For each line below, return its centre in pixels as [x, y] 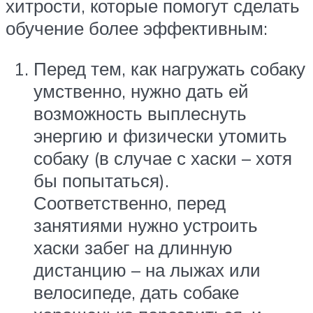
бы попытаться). [101, 180]
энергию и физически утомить [160, 135]
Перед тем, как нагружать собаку [169, 68]
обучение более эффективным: [137, 28]
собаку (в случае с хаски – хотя [163, 158]
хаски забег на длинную [133, 247]
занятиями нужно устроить [146, 225]
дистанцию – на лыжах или [147, 269]
